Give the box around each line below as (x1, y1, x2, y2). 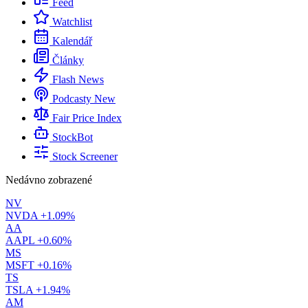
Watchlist (52, 16, 92, 28)
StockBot (52, 131, 93, 144)
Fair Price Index (52, 112, 122, 124)
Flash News (52, 74, 104, 86)
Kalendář (52, 35, 92, 47)
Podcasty (52, 93, 91, 105)
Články (52, 54, 84, 67)
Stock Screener (52, 151, 118, 163)
